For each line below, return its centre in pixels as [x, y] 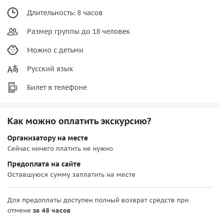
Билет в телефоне [57, 87]
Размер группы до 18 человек [79, 31]
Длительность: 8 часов [65, 13]
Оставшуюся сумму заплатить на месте [71, 174]
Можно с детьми [55, 50]
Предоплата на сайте [44, 164]
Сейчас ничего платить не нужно [60, 148]
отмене [20, 210]
